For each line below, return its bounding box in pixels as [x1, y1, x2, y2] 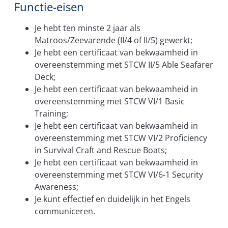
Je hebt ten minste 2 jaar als [35, 22, 140, 34]
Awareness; [35, 181, 78, 193]
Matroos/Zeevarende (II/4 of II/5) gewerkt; [35, 35, 192, 46]
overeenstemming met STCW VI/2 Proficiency [35, 132, 207, 144]
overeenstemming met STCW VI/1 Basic [35, 96, 185, 107]
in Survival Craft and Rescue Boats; [35, 145, 167, 156]
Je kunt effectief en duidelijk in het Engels [35, 193, 190, 205]
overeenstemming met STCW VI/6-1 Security [35, 169, 203, 181]
